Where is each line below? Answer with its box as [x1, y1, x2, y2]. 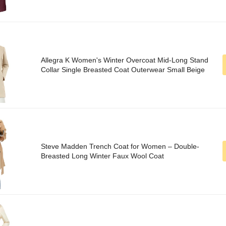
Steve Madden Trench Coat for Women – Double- [41, 142, 199, 151]
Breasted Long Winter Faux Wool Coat [41, 152, 164, 160]
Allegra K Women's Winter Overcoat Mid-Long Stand [41, 56, 208, 65]
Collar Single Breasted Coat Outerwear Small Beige [41, 66, 205, 74]
